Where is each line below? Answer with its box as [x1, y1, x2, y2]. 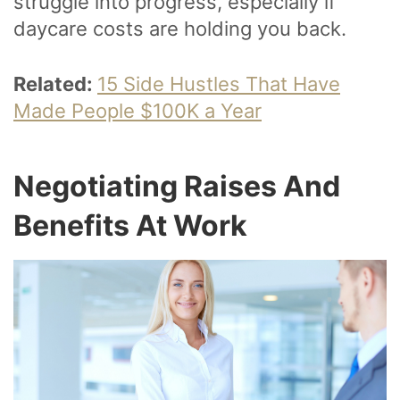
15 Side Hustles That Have [97, 71, 340, 96]
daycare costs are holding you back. [13, 16, 346, 40]
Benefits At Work [13, 207, 247, 243]
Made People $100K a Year [13, 98, 262, 122]
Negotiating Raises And [13, 168, 340, 204]
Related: [13, 71, 97, 96]
